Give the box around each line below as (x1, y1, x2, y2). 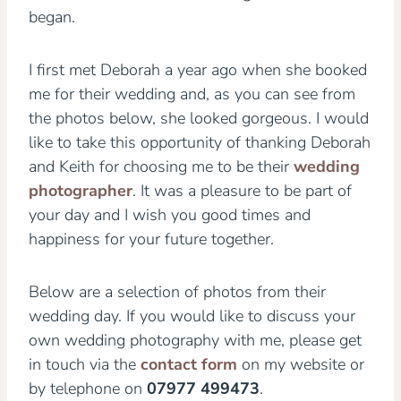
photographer (29, 180, 132, 201)
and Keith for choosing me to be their (29, 156, 294, 177)
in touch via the (29, 354, 141, 375)
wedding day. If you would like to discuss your (29, 305, 355, 327)
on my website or (237, 354, 364, 375)
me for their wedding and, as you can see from (29, 83, 355, 105)
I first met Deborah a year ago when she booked (29, 59, 367, 81)
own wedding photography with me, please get (29, 329, 362, 351)
